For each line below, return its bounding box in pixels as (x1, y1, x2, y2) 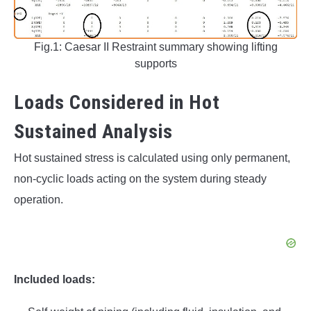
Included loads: (14, 274, 95, 286)
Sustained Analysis (14, 120, 173, 144)
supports (134, 57, 177, 69)
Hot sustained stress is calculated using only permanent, (14, 152, 290, 165)
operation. (14, 194, 63, 206)
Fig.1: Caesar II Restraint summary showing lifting (33, 40, 278, 53)
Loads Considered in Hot (14, 91, 220, 115)
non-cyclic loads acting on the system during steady (14, 173, 267, 185)
